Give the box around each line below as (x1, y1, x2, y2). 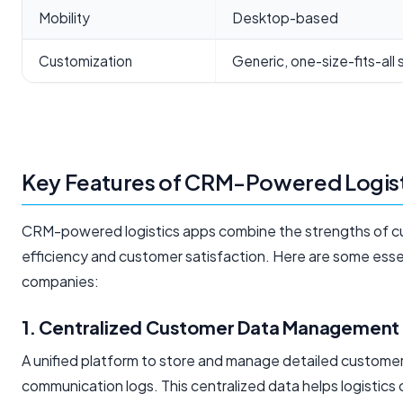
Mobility (39, 9, 90, 27)
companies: (22, 272, 99, 291)
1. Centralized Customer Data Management (22, 316, 400, 339)
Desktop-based (232, 9, 338, 27)
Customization (39, 52, 132, 70)
